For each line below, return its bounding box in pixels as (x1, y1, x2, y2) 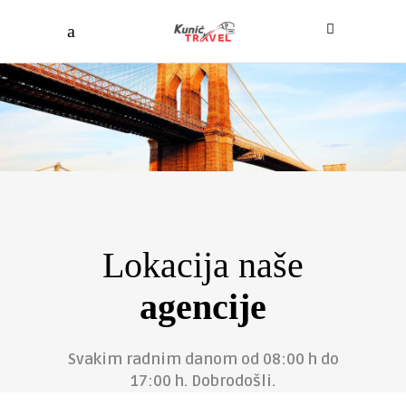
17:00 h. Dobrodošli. (130, 371, 275, 391)
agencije (140, 285, 266, 327)
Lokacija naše (102, 244, 304, 285)
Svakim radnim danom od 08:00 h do (67, 349, 339, 369)
